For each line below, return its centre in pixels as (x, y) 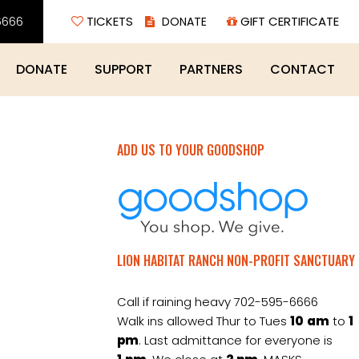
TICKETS (108, 21)
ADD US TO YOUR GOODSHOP (191, 150)
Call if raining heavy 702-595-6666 (218, 302)
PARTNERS (211, 69)
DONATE (42, 69)
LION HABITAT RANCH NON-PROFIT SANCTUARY (236, 260)
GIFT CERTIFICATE (288, 21)
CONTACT (303, 69)
